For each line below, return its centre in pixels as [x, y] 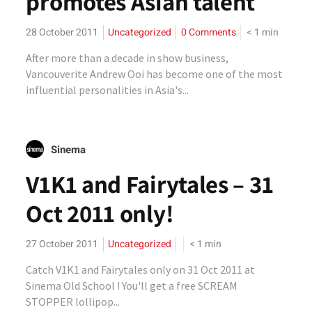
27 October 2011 [62, 244]
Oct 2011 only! [100, 213]
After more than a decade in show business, [127, 58]
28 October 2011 [62, 32]
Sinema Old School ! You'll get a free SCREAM [132, 286]
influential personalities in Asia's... [108, 90]
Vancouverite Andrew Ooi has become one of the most [155, 74]
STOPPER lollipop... [73, 302]
